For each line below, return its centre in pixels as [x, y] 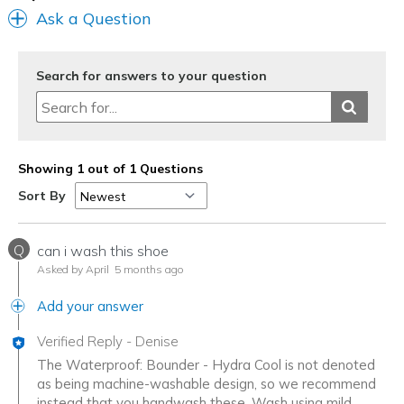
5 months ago [148, 270]
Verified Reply [80, 342]
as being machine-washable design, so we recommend [207, 384]
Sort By [42, 196]
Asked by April [73, 270]
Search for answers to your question [151, 76]
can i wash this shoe [103, 251]
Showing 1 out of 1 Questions [110, 169]
